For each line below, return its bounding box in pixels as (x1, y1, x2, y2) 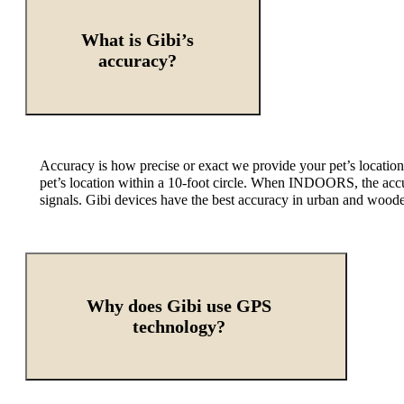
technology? (133, 316, 225, 336)
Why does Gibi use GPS (87, 295, 271, 316)
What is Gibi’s (81, 30, 195, 50)
